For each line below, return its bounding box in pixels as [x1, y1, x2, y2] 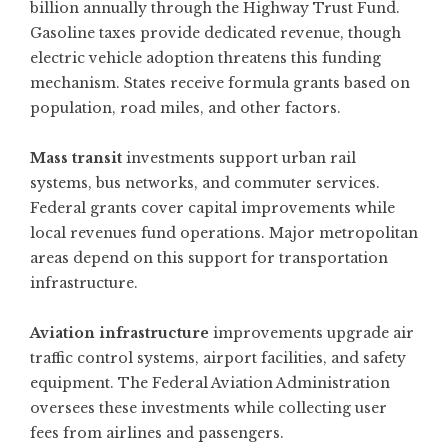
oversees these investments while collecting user [30, 398, 387, 417]
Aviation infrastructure [30, 323, 209, 342]
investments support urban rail [122, 148, 356, 167]
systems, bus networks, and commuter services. [30, 173, 380, 192]
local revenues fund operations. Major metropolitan [30, 223, 418, 242]
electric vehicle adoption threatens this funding [30, 48, 381, 67]
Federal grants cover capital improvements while [30, 198, 395, 217]
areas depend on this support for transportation [30, 248, 388, 267]
